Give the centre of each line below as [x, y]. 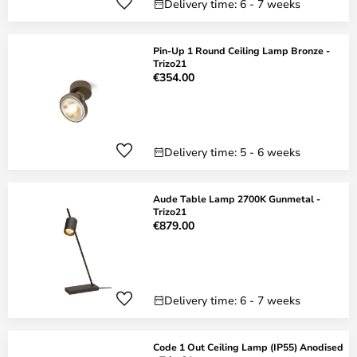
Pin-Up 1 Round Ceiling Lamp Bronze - [241, 50]
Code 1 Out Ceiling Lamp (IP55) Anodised [248, 347]
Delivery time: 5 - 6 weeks [232, 152]
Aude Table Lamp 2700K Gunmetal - [237, 198]
